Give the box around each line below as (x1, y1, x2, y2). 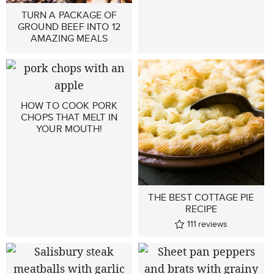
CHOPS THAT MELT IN (21, 110, 117, 124)
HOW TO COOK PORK (20, 98, 118, 113)
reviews (198, 218, 228, 230)
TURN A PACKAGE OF (21, 8, 117, 22)
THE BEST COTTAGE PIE (148, 190, 254, 204)
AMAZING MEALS (30, 31, 108, 45)
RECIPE (185, 202, 218, 216)
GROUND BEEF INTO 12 (17, 20, 121, 34)
